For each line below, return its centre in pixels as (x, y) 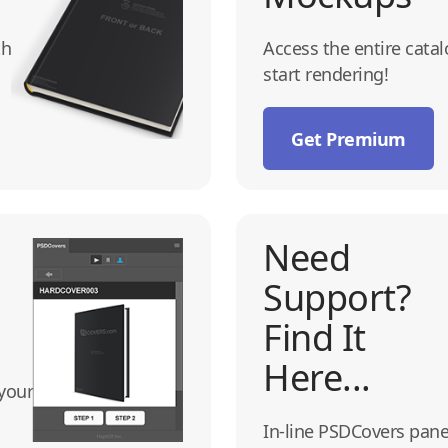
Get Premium (348, 138)
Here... (317, 377)
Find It (314, 337)
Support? (337, 297)
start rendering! (325, 73)
